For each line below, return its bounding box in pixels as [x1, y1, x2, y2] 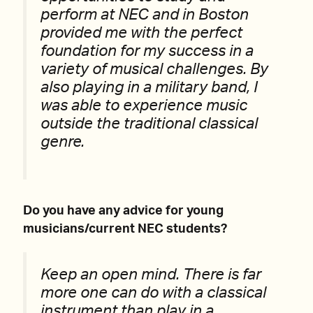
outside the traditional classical [41, 116, 258, 131]
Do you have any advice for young [23, 204, 224, 217]
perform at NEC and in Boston [41, 7, 249, 22]
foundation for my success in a [41, 43, 254, 59]
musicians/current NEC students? [23, 222, 227, 235]
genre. [41, 134, 85, 150]
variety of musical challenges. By [41, 61, 268, 77]
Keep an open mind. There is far [41, 267, 261, 282]
